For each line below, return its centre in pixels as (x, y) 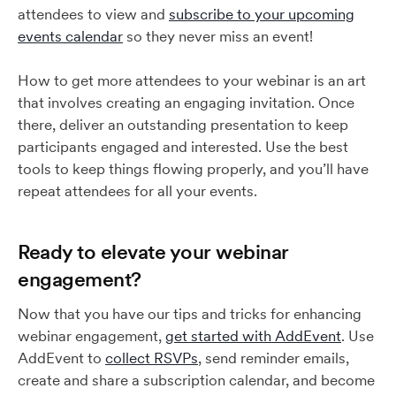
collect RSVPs (152, 358)
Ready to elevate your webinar (153, 251)
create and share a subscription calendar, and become (196, 380)
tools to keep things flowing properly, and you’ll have (193, 169)
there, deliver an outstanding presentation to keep (183, 125)
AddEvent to (61, 358)
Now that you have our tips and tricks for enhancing (190, 314)
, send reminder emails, (274, 358)
